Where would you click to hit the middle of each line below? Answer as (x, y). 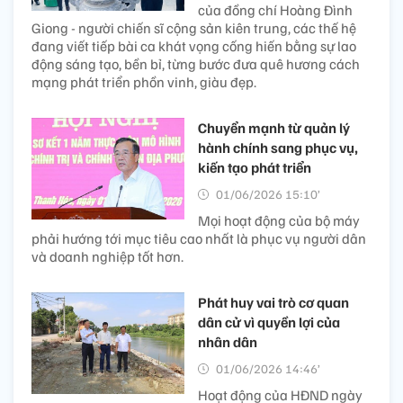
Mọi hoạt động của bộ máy (279, 220)
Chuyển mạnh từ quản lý (274, 127)
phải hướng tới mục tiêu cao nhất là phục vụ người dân (199, 238)
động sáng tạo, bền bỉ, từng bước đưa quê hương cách (196, 63)
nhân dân (228, 341)
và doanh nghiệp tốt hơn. (107, 256)
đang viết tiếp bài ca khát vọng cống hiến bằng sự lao (194, 45)
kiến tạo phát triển (255, 167)
